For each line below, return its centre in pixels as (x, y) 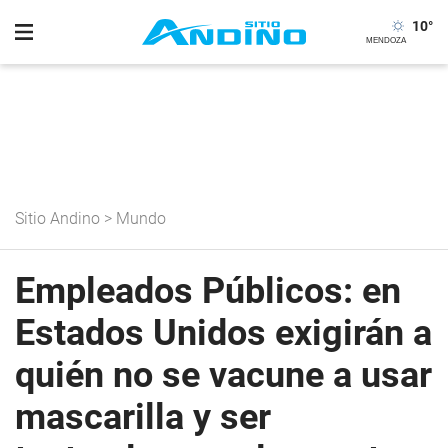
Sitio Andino (57, 218)
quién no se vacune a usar (223, 375)
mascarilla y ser (143, 417)
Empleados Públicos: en (208, 291)
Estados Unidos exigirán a (223, 333)
